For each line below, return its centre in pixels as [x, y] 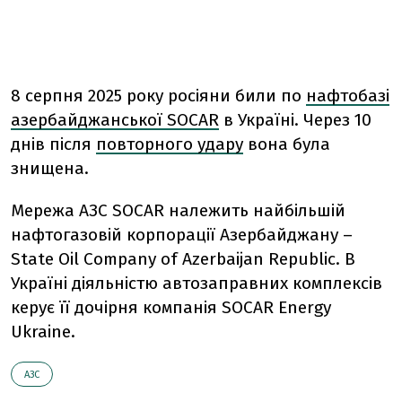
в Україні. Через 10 [297, 119]
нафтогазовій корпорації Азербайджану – [182, 234]
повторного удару [170, 144]
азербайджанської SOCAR [115, 119]
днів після [51, 144]
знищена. [50, 168]
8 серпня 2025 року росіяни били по [156, 95]
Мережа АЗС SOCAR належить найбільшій [178, 210]
